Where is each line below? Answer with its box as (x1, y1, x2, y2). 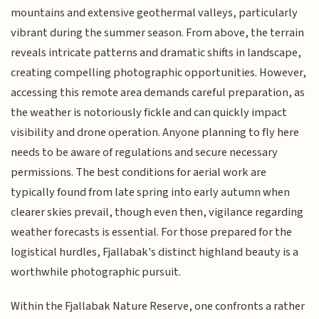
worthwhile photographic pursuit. (11, 263, 182, 281)
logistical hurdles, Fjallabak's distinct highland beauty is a (11, 244, 299, 261)
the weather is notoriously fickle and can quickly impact (11, 104, 288, 121)
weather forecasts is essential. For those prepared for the (11, 224, 293, 241)
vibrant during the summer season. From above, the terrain (11, 24, 305, 41)
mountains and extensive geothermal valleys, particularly (11, 4, 298, 21)
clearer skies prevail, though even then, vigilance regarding (11, 204, 304, 221)
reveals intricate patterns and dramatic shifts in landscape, (11, 44, 302, 61)
